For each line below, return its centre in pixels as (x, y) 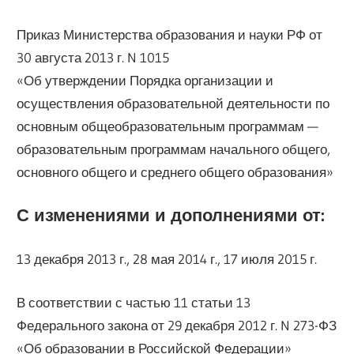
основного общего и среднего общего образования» (175, 172)
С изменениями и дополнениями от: (171, 215)
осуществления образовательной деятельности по (173, 104)
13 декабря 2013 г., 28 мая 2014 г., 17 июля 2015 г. (167, 259)
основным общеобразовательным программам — (168, 126)
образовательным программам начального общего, (174, 149)
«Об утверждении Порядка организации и (145, 81)
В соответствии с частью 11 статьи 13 (134, 302)
